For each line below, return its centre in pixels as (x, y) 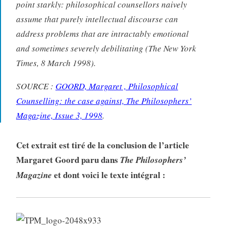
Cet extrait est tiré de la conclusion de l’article (102, 145)
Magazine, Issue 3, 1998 (59, 115)
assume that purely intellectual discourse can (97, 19)
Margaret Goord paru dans (68, 159)
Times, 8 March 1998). (56, 63)
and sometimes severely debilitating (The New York (106, 48)
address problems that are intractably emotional (102, 33)
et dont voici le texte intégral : (108, 175)
